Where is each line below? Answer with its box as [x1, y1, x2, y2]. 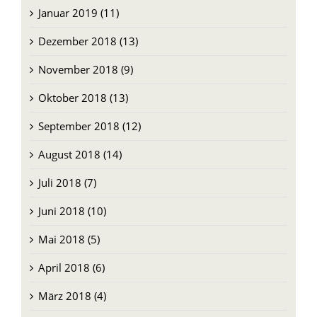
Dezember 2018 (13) [38, 32, 138, 47]
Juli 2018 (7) [38, 173, 96, 188]
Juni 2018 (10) [38, 202, 106, 217]
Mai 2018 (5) [38, 230, 100, 245]
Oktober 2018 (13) [38, 88, 128, 103]
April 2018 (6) [38, 258, 105, 273]
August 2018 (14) [38, 145, 122, 160]
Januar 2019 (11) [38, 4, 119, 18]
